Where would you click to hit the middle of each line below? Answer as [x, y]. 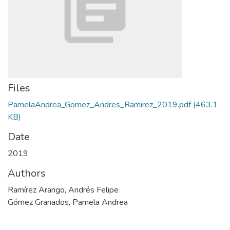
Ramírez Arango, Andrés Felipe [63, 190]
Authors [27, 173]
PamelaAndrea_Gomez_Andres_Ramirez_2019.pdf [99, 105]
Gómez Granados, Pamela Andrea [68, 202]
